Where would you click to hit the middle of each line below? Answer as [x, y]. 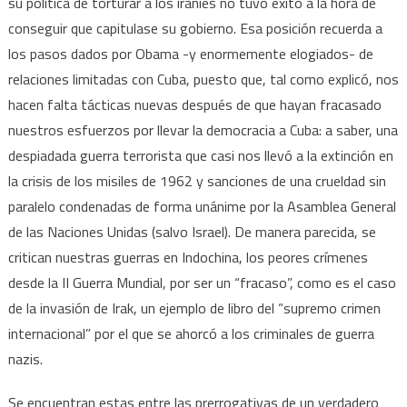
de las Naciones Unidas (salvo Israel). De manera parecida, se [192, 231]
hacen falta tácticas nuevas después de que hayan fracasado [194, 104]
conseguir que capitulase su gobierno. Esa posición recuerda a [195, 28]
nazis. [25, 358]
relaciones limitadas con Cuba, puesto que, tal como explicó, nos [203, 79]
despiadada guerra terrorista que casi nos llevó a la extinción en [200, 155]
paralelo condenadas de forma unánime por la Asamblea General [202, 206]
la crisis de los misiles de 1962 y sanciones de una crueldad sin [197, 180]
